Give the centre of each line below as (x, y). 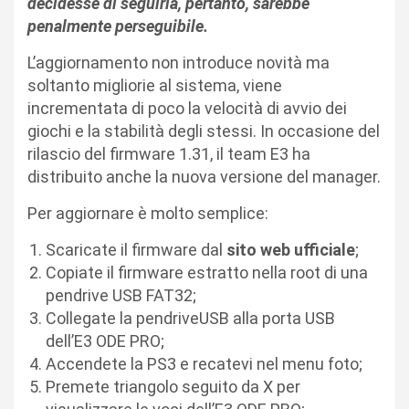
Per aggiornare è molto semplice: (148, 213)
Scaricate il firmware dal (136, 249)
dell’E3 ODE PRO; (105, 341)
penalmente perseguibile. (120, 26)
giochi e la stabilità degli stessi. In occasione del (204, 131)
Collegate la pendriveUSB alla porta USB (190, 318)
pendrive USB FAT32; (121, 295)
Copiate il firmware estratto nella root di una (207, 272)
